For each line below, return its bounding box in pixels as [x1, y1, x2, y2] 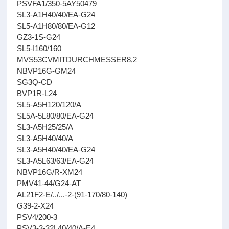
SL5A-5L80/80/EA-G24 [17, 111, 94, 120]
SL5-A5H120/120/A [17, 100, 82, 109]
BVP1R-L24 [17, 89, 57, 98]
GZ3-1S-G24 [17, 33, 61, 41]
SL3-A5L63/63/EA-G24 [17, 156, 94, 165]
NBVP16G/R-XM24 [17, 168, 83, 176]
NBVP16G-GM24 [17, 66, 76, 75]
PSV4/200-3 [17, 213, 58, 221]
